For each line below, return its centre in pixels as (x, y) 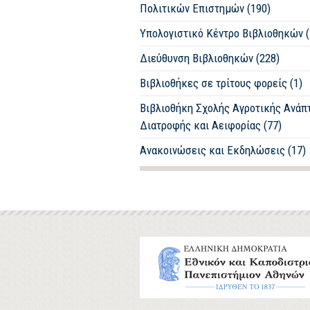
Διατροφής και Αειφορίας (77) (211, 125)
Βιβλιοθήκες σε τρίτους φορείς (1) (221, 83)
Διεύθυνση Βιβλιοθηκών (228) (210, 58)
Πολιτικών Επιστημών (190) (205, 8)
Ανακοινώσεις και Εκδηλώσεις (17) (223, 150)
